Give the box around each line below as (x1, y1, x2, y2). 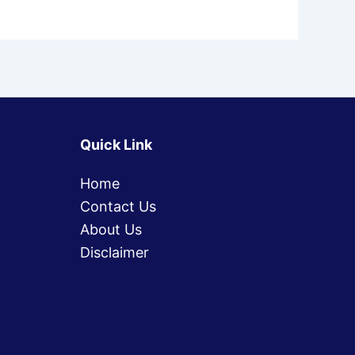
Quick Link (80, 136, 152, 153)
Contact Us (80, 198, 156, 215)
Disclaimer (80, 244, 149, 261)
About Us (80, 221, 142, 238)
